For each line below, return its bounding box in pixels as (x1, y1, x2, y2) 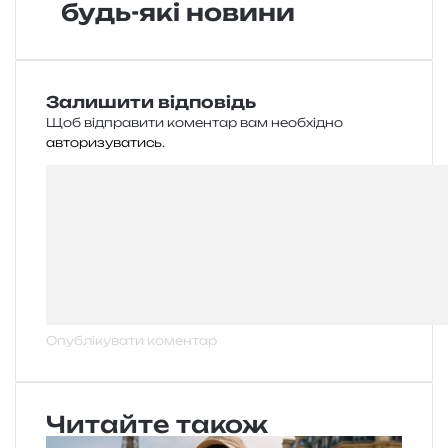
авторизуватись (46, 134, 162, 150)
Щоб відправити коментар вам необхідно (46, 114, 343, 130)
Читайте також (46, 409, 268, 439)
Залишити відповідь (46, 91, 256, 112)
